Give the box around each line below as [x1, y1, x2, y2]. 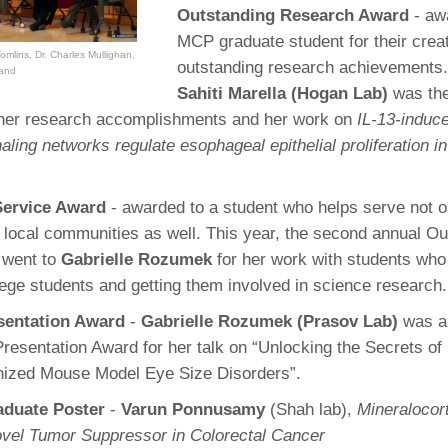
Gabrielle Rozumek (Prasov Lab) [141, 312, 398, 331]
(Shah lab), [265, 400, 357, 419]
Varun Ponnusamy [121, 400, 265, 419]
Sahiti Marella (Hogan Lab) [177, 84, 388, 103]
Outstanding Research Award [177, 6, 414, 25]
